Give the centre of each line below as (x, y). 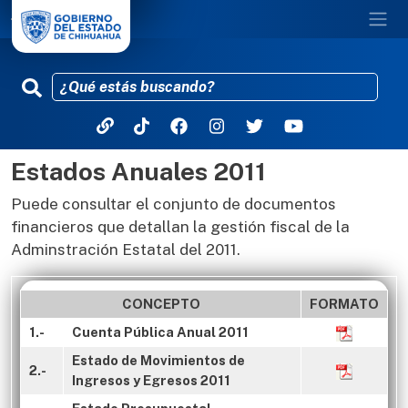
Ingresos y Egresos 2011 (151, 380)
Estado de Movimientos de (158, 360)
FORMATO (344, 304)
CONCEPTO (161, 304)
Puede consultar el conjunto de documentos (173, 204)
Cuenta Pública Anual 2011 (160, 332)
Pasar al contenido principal (290, 170)
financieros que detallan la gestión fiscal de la (180, 227)
